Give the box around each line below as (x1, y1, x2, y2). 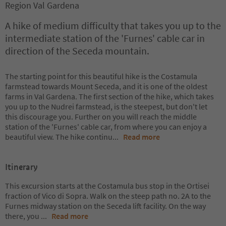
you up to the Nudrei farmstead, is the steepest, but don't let (5, 101, 207, 111)
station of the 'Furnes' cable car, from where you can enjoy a (5, 122, 207, 132)
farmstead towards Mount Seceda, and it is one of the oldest (5, 81, 207, 91)
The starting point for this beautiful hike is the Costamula (5, 71, 197, 81)
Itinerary (5, 162, 38, 173)
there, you (5, 211, 41, 221)
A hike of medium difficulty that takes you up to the (5, 19, 221, 32)
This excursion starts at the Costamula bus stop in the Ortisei (5, 181, 209, 191)
